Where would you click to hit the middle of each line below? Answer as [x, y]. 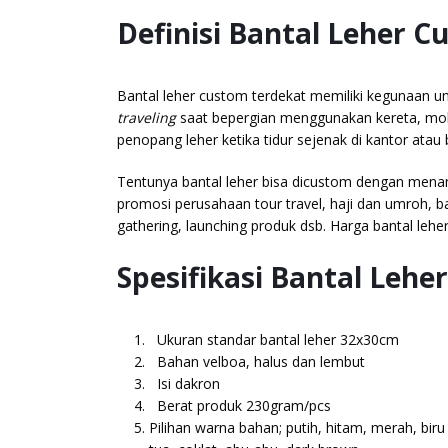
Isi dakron [188, 383]
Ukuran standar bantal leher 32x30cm [278, 339]
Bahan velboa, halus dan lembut [261, 361]
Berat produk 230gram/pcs [244, 405]
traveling [146, 117]
